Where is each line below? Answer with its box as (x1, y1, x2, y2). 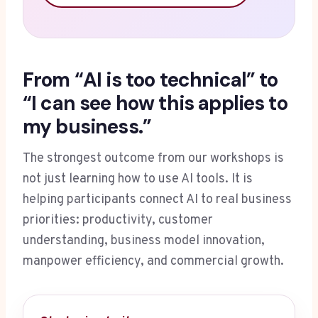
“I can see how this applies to (23, 90, 287, 117)
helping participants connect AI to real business (23, 192, 292, 209)
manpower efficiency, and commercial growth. (23, 253, 284, 270)
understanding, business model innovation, (23, 233, 265, 250)
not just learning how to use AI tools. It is (23, 171, 253, 188)
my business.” (23, 114, 152, 141)
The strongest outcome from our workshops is (23, 150, 284, 168)
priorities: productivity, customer (23, 212, 213, 229)
